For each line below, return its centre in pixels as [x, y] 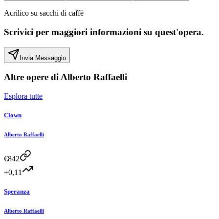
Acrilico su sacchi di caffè [44, 13]
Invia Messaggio [43, 58]
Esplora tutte [23, 96]
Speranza [17, 192]
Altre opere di [32, 77]
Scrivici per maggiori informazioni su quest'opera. [104, 32]
